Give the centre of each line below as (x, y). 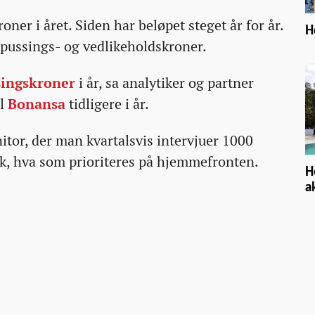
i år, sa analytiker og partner (165, 83)
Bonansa (37, 104)
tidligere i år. (107, 104)
